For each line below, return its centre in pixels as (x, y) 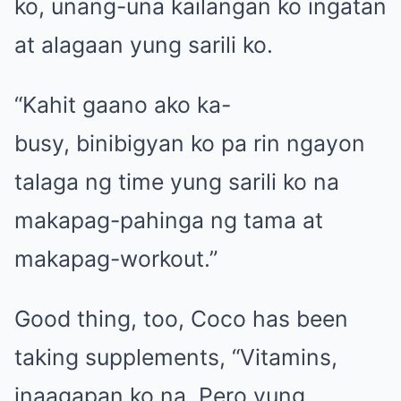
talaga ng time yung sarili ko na (177, 181)
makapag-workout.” (116, 258)
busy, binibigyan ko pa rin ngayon (190, 143)
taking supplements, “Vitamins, (176, 357)
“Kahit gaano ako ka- (123, 104)
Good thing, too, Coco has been (181, 318)
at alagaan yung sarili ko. (144, 44)
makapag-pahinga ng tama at (169, 220)
